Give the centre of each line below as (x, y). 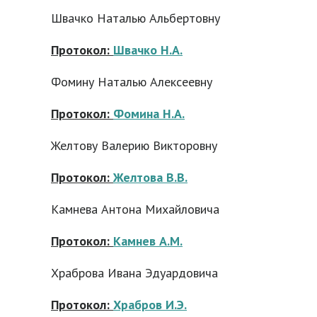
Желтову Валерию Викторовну (134, 145)
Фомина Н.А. (149, 114)
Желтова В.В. (150, 177)
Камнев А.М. (148, 241)
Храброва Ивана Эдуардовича (134, 273)
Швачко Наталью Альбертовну (136, 18)
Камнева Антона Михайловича (135, 209)
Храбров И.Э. (150, 305)
